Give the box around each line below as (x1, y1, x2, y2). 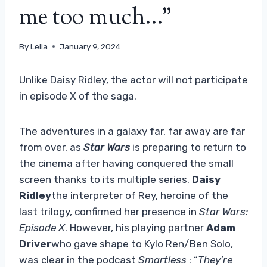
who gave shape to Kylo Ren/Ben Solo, (51, 237, 233, 250)
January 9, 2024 (60, 41, 121, 51)
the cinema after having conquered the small (19, 157, 234, 169)
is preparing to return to (130, 141, 246, 153)
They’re (198, 253, 232, 266)
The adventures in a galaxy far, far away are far (19, 125, 245, 137)
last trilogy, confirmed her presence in (19, 205, 199, 218)
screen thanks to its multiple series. (19, 173, 192, 185)
